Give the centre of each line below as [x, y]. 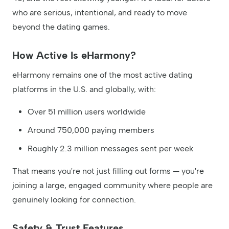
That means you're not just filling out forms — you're [108, 171]
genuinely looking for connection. [74, 199]
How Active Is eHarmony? [74, 55]
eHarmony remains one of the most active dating [102, 75]
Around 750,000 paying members [91, 130]
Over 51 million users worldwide [87, 111]
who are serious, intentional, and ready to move [100, 12]
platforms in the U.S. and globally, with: [84, 89]
